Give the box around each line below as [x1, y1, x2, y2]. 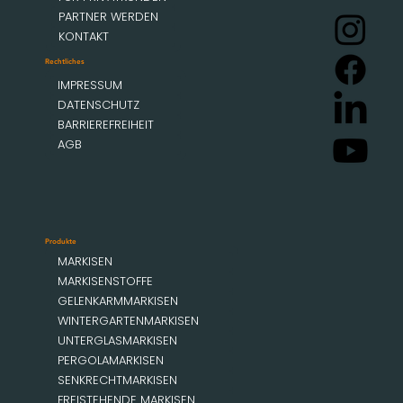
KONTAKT [58, 27, 109, 45]
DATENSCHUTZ [58, 95, 140, 113]
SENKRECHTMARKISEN [57, 371, 177, 389]
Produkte [45, 236, 77, 246]
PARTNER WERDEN [58, 7, 158, 25]
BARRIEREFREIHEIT [58, 115, 155, 133]
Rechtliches [45, 57, 85, 67]
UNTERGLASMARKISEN [57, 331, 177, 349]
